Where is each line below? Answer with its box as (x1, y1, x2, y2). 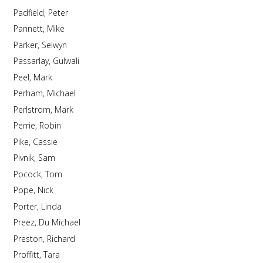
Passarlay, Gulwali (52, 55, 79, 66)
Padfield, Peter (48, 6, 68, 18)
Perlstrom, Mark (54, 103, 73, 115)
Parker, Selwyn (41, 39, 67, 50)
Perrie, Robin (39, 120, 61, 131)
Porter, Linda (41, 200, 62, 212)
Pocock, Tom (45, 168, 62, 180)
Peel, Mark (33, 71, 52, 83)
